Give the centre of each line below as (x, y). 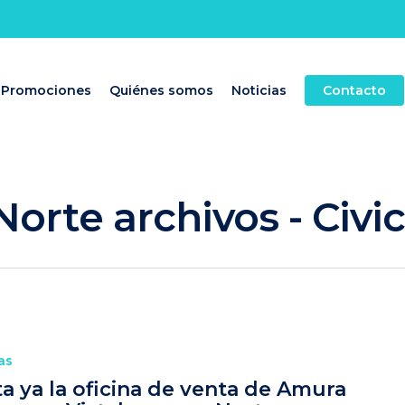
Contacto (354, 90)
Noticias (259, 90)
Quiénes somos (161, 90)
